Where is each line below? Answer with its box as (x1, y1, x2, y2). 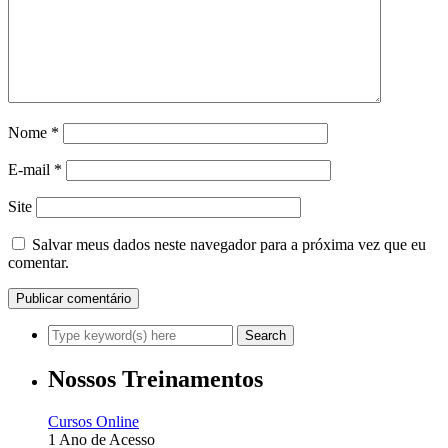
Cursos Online (48, 412, 139, 430)
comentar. (8, 254, 69, 271)
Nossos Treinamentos (48, 365, 263, 392)
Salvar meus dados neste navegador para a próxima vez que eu (32, 236, 426, 253)
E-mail (8, 161, 54, 178)
